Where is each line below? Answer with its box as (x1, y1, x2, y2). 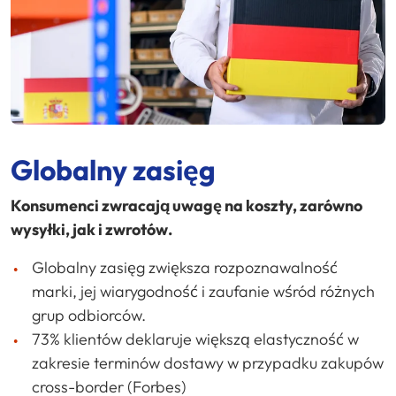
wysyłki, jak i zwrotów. (11, 219, 172, 240)
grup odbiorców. (32, 305, 146, 326)
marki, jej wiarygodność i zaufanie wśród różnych (32, 281, 375, 302)
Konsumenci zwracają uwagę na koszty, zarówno (11, 195, 362, 217)
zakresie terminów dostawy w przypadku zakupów (32, 353, 384, 374)
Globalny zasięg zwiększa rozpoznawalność (32, 257, 338, 278)
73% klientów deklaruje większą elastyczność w (32, 329, 359, 350)
